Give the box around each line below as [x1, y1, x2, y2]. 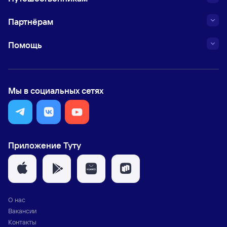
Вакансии [8, 207, 36, 215]
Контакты [8, 218, 36, 226]
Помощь [8, 40, 42, 50]
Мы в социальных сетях [8, 85, 103, 96]
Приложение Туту [8, 140, 81, 150]
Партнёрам [8, 16, 53, 27]
